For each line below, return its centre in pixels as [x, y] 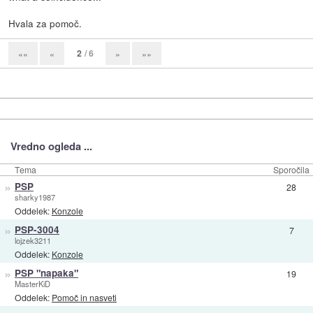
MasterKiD [32, 284]
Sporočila [291, 170]
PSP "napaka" [46, 273]
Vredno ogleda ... [51, 146]
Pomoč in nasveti [84, 297]
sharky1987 [35, 197]
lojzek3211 [32, 241]
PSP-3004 [37, 230]
